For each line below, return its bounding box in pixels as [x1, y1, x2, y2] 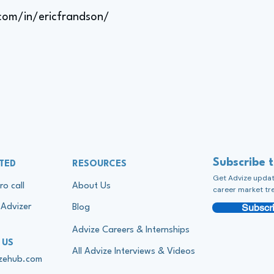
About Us [72, 182, 111, 191]
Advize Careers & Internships [72, 226, 190, 235]
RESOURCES [72, 160, 127, 169]
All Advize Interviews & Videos [72, 247, 195, 256]
